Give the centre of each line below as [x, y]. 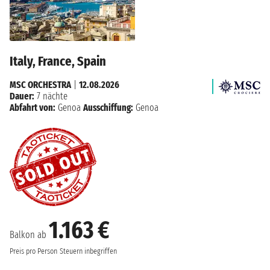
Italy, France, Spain [58, 61]
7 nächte [51, 96]
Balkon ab [29, 235]
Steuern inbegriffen [88, 252]
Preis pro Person [33, 252]
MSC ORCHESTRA [40, 85]
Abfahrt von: [33, 108]
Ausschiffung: [108, 108]
